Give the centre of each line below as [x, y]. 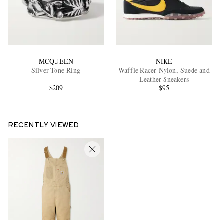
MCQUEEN [56, 61]
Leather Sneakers [164, 79]
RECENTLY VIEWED [43, 126]
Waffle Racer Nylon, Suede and [164, 70]
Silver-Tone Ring [56, 70]
